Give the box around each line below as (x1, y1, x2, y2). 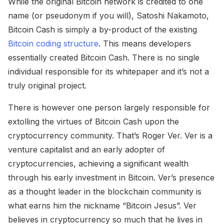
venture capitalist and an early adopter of (8, 144, 165, 155)
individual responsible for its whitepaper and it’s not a (8, 66, 209, 77)
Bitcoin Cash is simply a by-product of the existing (8, 24, 197, 35)
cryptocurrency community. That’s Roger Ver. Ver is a (8, 130, 212, 141)
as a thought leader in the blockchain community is (8, 186, 201, 197)
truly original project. (8, 80, 86, 91)
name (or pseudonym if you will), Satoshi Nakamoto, (8, 10, 209, 21)
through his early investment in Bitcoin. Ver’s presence (8, 172, 214, 183)
